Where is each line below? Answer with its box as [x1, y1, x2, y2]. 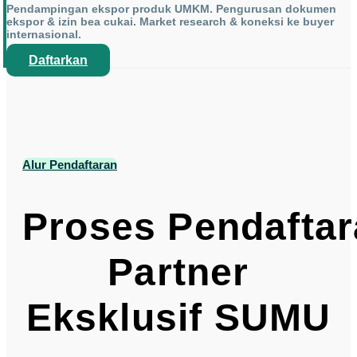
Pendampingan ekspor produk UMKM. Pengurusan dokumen [6, 2, 336, 16]
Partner [108, 251, 249, 294]
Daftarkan [29, 53, 88, 68]
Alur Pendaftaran [22, 158, 117, 172]
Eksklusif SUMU [25, 296, 331, 339]
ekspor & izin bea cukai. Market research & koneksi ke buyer [6, 15, 334, 29]
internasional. [6, 28, 81, 41]
